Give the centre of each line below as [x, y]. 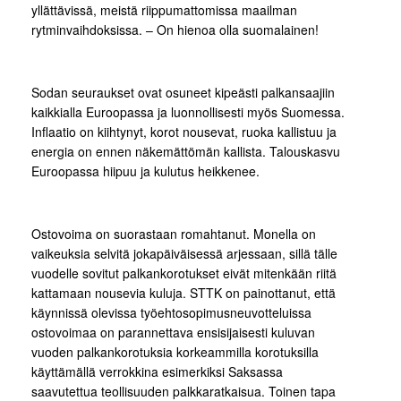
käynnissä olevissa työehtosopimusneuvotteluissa [171, 312]
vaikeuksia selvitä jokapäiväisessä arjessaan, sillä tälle [184, 253]
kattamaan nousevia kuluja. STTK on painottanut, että [183, 293]
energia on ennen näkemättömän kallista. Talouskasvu [186, 151]
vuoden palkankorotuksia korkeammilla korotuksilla [175, 352]
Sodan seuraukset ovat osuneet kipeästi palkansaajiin [183, 92]
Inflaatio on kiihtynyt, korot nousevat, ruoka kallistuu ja [184, 132]
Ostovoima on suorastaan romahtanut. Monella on [174, 234]
